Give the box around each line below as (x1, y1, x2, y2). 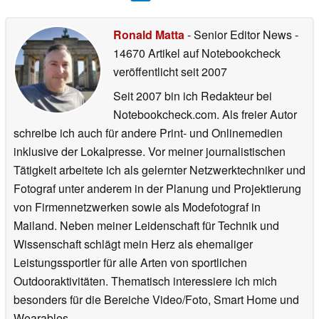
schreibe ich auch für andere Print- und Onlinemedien (14, 125, 283, 142)
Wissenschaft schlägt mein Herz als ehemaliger (14, 236, 253, 253)
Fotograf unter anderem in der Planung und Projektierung (14, 180, 301, 197)
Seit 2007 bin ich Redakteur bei (113, 88, 272, 105)
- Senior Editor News (184, 26, 295, 43)
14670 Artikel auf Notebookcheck (113, 45, 281, 62)
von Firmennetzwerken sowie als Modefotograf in (14, 199, 261, 216)
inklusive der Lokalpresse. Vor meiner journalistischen (14, 143, 286, 160)
